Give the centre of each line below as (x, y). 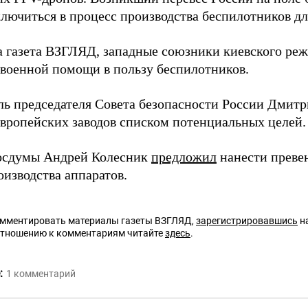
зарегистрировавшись (247, 221)
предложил (184, 157)
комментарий (45, 274)
